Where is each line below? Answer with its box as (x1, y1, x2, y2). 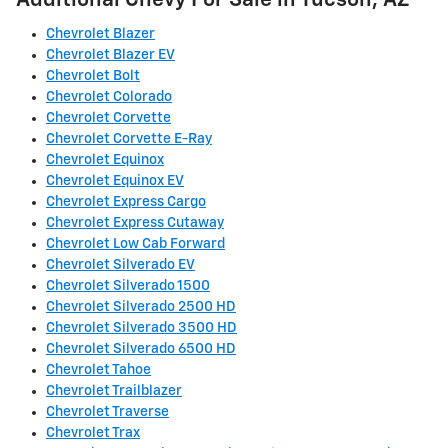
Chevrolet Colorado (46, 90, 172, 105)
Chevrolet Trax (46, 426, 140, 441)
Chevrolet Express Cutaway (46, 216, 224, 231)
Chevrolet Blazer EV (46, 48, 175, 63)
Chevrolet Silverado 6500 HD (46, 342, 236, 357)
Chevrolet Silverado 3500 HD (46, 321, 237, 336)
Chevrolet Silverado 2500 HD (46, 300, 236, 315)
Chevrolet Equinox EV (46, 174, 184, 189)
